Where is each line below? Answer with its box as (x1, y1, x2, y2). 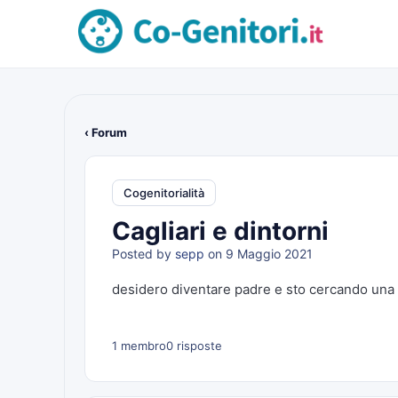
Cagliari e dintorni (112, 216, 329, 246)
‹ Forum (84, 125, 127, 139)
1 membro (112, 338, 166, 353)
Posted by (112, 246, 175, 261)
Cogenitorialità (123, 185, 204, 200)
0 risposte (166, 338, 222, 353)
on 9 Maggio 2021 (204, 246, 313, 261)
